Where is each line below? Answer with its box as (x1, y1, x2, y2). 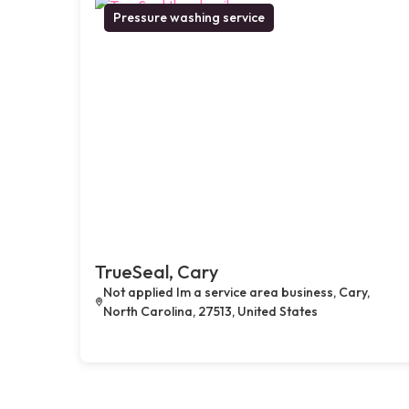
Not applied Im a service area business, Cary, (103, 283, 371, 300)
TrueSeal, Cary (95, 259, 218, 283)
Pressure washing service (113, 8, 265, 26)
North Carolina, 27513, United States (103, 302, 319, 320)
